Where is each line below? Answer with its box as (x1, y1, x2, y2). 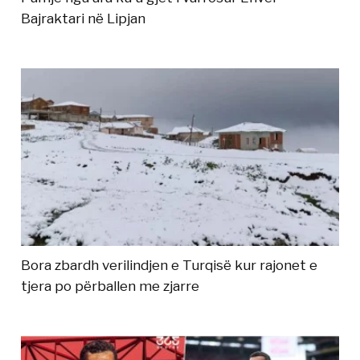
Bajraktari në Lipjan (21, 10, 146, 27)
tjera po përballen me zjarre (21, 278, 200, 295)
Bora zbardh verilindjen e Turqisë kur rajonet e (21, 257, 318, 274)
